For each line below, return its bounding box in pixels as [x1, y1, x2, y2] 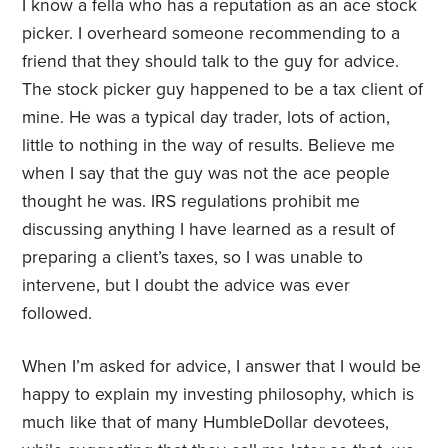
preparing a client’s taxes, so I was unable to [22, 247, 364, 269]
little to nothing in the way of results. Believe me [22, 135, 396, 157]
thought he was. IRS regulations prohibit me [22, 191, 361, 213]
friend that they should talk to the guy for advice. [22, 51, 400, 73]
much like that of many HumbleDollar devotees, [22, 412, 390, 434]
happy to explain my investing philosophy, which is [22, 384, 415, 406]
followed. [22, 303, 98, 325]
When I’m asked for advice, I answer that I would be [22, 356, 422, 378]
